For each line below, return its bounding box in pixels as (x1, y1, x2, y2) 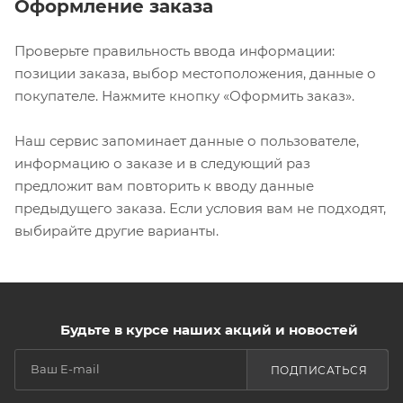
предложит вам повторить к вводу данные (14, 176, 314, 194)
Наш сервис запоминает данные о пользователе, (14, 131, 359, 149)
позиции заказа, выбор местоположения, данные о (14, 64, 376, 82)
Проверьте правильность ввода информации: (14, 41, 335, 59)
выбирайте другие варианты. (14, 221, 219, 239)
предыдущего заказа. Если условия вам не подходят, (14, 199, 386, 217)
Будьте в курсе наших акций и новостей (59, 321, 358, 338)
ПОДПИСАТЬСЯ (270, 363, 367, 377)
